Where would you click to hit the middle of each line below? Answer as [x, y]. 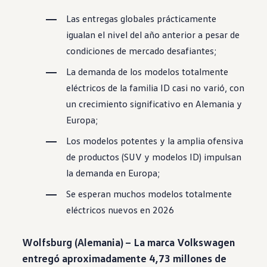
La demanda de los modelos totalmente [148, 72]
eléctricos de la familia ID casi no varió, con [156, 88]
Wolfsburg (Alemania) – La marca [99, 242]
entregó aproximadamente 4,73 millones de [124, 258]
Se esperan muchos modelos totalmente [149, 194]
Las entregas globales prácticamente [142, 19]
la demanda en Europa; [113, 173]
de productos [94, 157]
